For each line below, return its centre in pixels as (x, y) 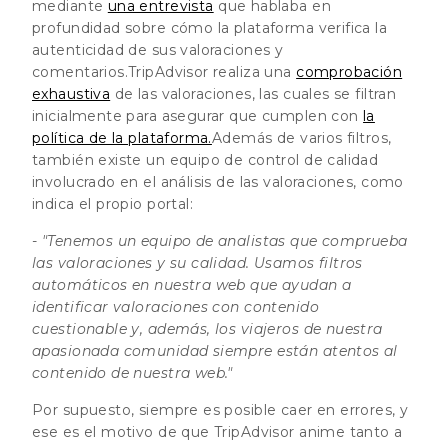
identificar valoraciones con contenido (175, 306)
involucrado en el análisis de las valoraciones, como (218, 181)
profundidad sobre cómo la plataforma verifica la (210, 27)
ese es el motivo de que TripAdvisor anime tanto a (217, 431)
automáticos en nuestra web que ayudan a (192, 284)
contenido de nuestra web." (132, 372)
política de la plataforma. (122, 137)
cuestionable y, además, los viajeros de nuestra (207, 328)
